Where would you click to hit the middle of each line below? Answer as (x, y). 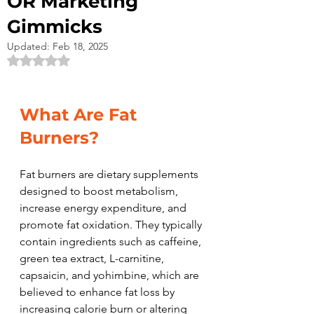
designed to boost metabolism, (100, 191)
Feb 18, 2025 (80, 46)
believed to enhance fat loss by (98, 292)
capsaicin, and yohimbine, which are (111, 275)
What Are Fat (81, 115)
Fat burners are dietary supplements (110, 174)
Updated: (30, 46)
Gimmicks (55, 27)
